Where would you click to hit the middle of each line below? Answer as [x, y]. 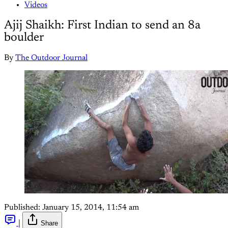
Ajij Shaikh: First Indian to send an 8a [102, 25]
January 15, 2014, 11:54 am [91, 207]
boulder [24, 37]
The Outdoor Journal [51, 58]
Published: [22, 207]
